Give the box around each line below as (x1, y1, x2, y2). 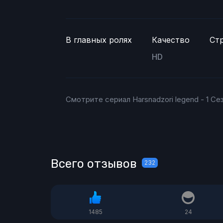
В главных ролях (66, 35, 132, 45)
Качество (152, 35, 190, 45)
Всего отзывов (51, 157, 137, 171)
